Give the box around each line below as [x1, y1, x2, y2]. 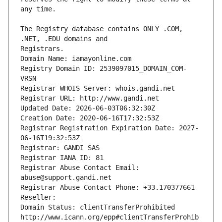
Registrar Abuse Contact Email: [20, 164, 139, 172]
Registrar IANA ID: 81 [20, 154, 104, 162]
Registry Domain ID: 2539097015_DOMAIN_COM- [20, 64, 187, 73]
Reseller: [20, 193, 60, 202]
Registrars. [20, 45, 64, 53]
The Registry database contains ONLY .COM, [20, 25, 183, 33]
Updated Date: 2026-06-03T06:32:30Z [20, 104, 155, 112]
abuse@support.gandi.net [20, 173, 111, 182]
